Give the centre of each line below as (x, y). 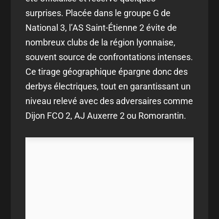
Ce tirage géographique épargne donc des (107, 71)
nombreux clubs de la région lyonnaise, (101, 42)
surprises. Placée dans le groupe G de (98, 13)
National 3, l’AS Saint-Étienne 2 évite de (101, 27)
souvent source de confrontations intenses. (109, 57)
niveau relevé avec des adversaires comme (109, 101)
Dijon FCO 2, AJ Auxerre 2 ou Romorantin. (106, 115)
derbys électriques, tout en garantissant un (108, 86)
